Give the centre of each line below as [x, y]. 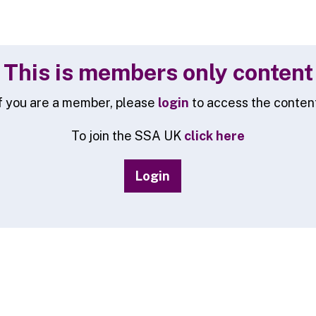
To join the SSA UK [128, 136]
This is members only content [158, 72]
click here [214, 136]
